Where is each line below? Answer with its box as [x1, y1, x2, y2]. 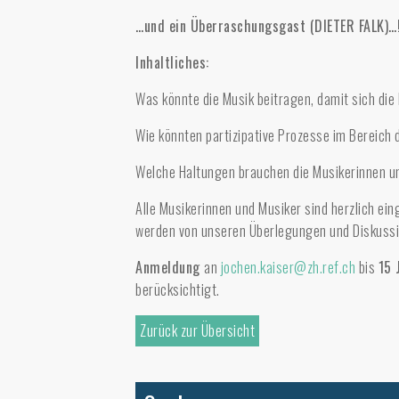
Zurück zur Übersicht [140, 320, 255, 341]
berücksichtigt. [135, 279, 220, 300]
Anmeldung [135, 256, 204, 278]
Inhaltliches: [135, 52, 209, 73]
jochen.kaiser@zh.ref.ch [220, 256, 355, 278]
